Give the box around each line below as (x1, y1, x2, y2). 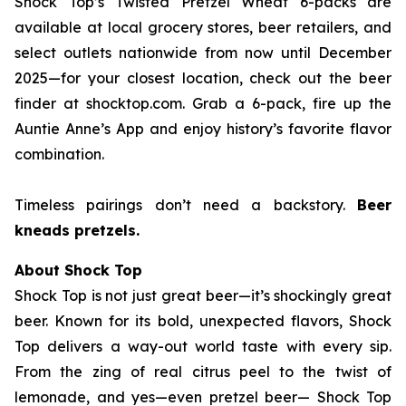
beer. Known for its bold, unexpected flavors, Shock (14, 311, 391, 330)
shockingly (274, 285, 348, 304)
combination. (14, 144, 104, 163)
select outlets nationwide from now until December (14, 43, 391, 62)
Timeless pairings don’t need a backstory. (14, 195, 357, 214)
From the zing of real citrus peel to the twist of (14, 362, 391, 381)
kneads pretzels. (14, 220, 140, 239)
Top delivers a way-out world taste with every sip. (14, 336, 391, 355)
